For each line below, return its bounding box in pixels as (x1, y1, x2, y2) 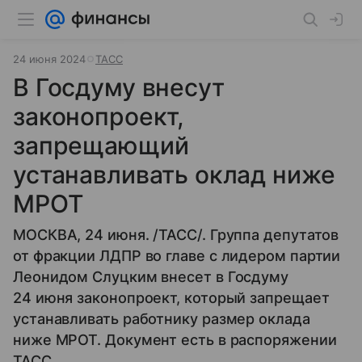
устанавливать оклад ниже (13, 160, 335, 189)
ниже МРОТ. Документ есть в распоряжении (13, 331, 337, 348)
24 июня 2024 (13, 53, 86, 65)
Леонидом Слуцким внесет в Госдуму (13, 268, 289, 285)
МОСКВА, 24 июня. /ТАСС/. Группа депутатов (13, 226, 339, 243)
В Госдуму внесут (13, 73, 225, 102)
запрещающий (13, 131, 189, 160)
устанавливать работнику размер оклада (13, 310, 310, 327)
